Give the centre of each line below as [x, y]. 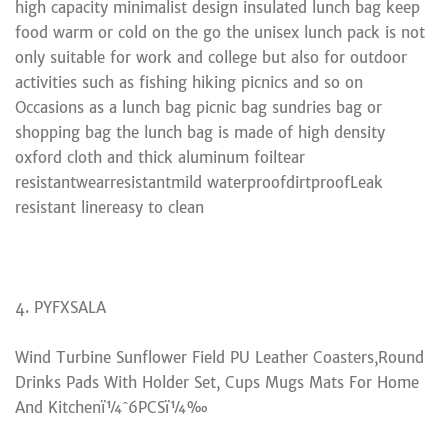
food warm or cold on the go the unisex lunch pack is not [220, 32]
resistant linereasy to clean [109, 207]
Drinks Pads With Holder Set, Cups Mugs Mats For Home [217, 382]
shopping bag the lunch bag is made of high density [200, 132]
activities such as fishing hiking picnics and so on [189, 82]
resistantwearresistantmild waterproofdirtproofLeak [199, 182]
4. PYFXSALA [60, 307]
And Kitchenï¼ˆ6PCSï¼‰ [111, 407]
